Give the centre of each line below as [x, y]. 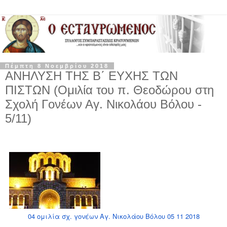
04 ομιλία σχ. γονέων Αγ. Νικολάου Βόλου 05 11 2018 [113, 216]
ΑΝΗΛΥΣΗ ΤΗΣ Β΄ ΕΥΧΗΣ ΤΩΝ [91, 75]
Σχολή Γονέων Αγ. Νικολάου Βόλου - [103, 104]
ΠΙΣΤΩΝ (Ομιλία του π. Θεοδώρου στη [109, 90]
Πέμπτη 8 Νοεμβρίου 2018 [57, 66]
